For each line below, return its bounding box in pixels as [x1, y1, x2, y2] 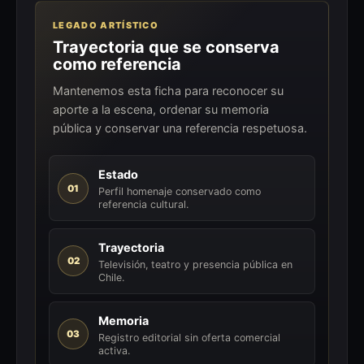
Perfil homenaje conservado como [97, 185, 261, 198]
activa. [97, 344, 130, 357]
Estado [97, 167, 138, 181]
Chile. [97, 271, 124, 284]
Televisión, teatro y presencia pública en [97, 258, 292, 271]
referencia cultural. [97, 198, 188, 211]
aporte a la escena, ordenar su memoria [53, 102, 270, 117]
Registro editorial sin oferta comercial [97, 331, 280, 344]
